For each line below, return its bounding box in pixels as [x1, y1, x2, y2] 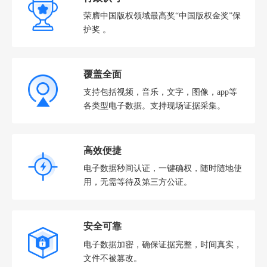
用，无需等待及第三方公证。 [83, 176, 192, 187]
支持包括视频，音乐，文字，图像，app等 [83, 86, 237, 97]
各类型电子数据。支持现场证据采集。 [83, 100, 225, 110]
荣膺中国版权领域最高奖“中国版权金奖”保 [83, 10, 241, 20]
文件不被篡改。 [83, 253, 142, 263]
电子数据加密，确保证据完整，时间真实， [83, 239, 242, 249]
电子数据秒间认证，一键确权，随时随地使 [83, 163, 242, 173]
